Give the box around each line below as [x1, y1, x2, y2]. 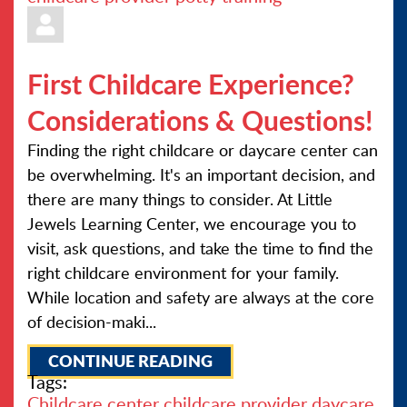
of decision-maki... [27, 311, 156, 333]
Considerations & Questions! [27, 101, 372, 139]
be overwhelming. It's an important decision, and [27, 164, 375, 185]
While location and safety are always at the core [27, 286, 374, 308]
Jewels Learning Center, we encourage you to [27, 213, 356, 234]
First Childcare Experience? [27, 65, 354, 103]
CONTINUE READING [48, 349, 213, 372]
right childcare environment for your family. [27, 262, 339, 283]
